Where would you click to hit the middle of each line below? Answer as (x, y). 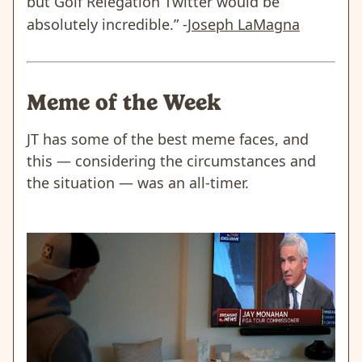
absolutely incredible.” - (107, 24)
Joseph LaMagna (244, 24)
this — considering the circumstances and (171, 160)
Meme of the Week (124, 102)
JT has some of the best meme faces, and (168, 139)
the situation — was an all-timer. (138, 182)
